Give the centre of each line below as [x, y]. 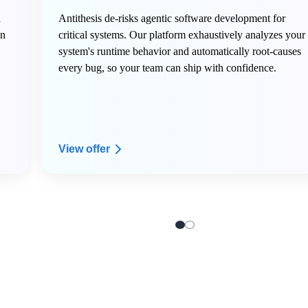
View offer [85, 149]
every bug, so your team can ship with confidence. [168, 68]
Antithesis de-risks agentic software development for [172, 18]
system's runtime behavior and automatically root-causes [180, 51]
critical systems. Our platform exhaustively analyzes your [182, 35]
